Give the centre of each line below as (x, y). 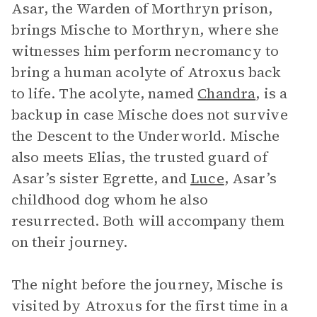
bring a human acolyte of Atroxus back (146, 72)
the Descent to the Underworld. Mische (146, 136)
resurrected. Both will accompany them (148, 221)
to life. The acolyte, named (105, 93)
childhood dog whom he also (110, 200)
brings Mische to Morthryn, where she (145, 30)
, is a (272, 93)
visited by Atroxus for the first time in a (150, 306)
